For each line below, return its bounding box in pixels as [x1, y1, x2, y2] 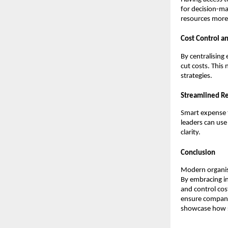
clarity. [181, 129, 201, 137]
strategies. [181, 72, 212, 80]
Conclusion [181, 149, 215, 157]
